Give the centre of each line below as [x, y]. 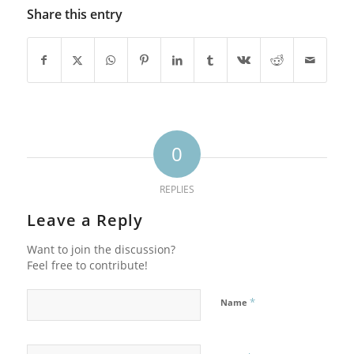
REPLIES [177, 189]
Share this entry [74, 14]
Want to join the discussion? [101, 249]
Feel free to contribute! [87, 265]
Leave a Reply [85, 220]
